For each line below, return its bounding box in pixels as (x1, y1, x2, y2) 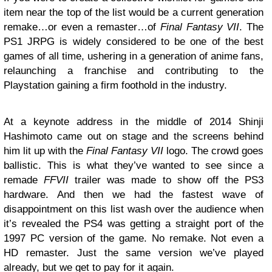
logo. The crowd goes (163, 144, 263, 157)
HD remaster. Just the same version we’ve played (4, 246, 263, 259)
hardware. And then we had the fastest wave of (4, 188, 263, 200)
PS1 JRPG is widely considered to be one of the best (4, 35, 263, 47)
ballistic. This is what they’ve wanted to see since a (4, 159, 263, 171)
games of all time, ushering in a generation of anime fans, (4, 50, 263, 62)
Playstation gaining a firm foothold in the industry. (4, 79, 227, 91)
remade (4, 174, 44, 186)
